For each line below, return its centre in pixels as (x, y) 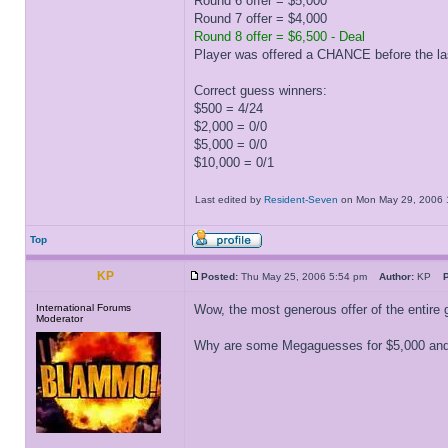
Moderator (59, 318)
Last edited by (229, 199)
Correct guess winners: (260, 90)
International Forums (83, 307)
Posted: (219, 276)
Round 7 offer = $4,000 (260, 18)
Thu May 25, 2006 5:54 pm (308, 276)
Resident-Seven (301, 199)
